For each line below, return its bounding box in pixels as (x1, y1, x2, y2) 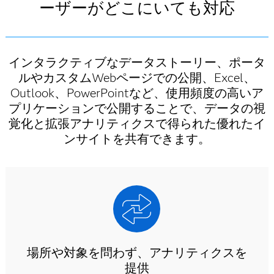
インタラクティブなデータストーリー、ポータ (8, 55, 265, 70)
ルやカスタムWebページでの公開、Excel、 (18, 70, 256, 85)
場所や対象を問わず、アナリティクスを (26, 245, 247, 260)
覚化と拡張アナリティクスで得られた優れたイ (8, 116, 265, 131)
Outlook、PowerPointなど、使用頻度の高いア (10, 86, 264, 100)
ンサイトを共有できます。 (63, 131, 210, 146)
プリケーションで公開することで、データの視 (8, 101, 265, 116)
